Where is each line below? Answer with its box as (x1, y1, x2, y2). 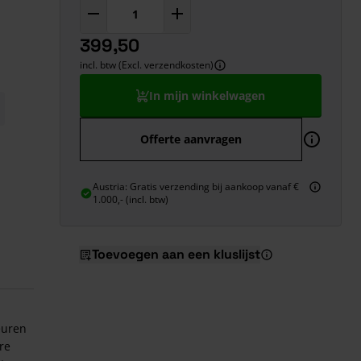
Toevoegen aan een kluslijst (92, 246, 260, 263)
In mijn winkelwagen (149, 88, 265, 103)
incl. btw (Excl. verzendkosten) (80, 58, 214, 72)
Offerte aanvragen (140, 131, 242, 147)
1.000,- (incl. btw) (93, 193, 168, 206)
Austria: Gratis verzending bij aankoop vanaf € (93, 180, 299, 193)
